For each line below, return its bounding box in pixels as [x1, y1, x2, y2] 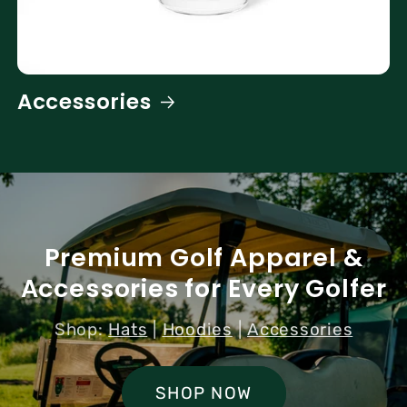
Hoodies [162, 318, 233, 340]
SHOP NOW [155, 382, 252, 404]
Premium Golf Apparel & [44, 241, 363, 275]
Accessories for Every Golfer [20, 272, 387, 306]
